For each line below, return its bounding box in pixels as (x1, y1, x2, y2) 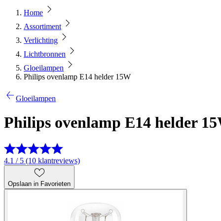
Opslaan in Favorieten (8, 180, 71, 187)
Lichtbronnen (24, 50, 66, 58)
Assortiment (24, 22, 61, 31)
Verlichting (24, 36, 58, 44)
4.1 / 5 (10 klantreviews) (4, 156, 80, 165)
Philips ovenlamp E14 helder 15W (24, 73, 131, 81)
